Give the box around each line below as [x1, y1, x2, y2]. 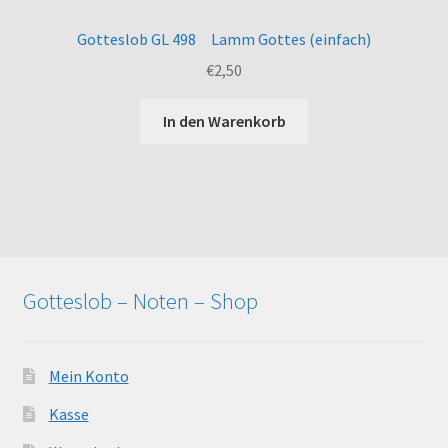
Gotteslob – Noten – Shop [22, 286, 258, 315]
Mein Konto [48, 366, 129, 387]
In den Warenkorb [162, 110, 286, 131]
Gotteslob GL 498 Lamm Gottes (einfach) [77, 29, 371, 50]
